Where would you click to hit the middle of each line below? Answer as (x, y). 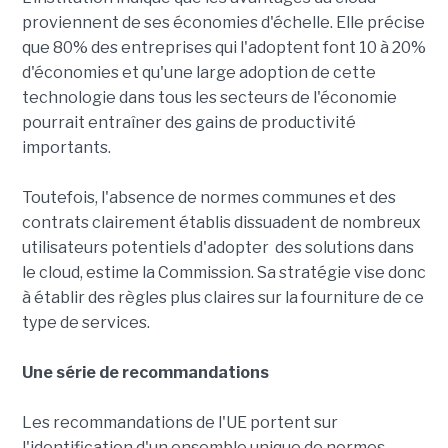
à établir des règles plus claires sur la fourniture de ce (222, 298)
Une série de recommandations (145, 373)
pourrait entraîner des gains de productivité (188, 123)
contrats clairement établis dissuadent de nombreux (221, 223)
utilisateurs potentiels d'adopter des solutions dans (217, 248)
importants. (66, 148)
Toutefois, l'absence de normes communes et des (208, 198)
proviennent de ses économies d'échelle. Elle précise (223, 23)
